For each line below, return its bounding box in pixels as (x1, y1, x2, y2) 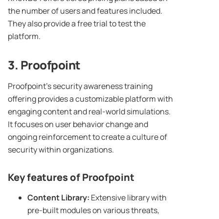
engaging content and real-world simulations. (8, 106, 171, 117)
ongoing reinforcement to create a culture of (8, 131, 167, 143)
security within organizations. (8, 144, 114, 155)
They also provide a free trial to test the (8, 18, 146, 29)
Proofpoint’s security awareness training (8, 81, 153, 92)
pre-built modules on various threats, (27, 205, 159, 216)
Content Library (27, 192, 87, 203)
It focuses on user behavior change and (8, 119, 148, 130)
